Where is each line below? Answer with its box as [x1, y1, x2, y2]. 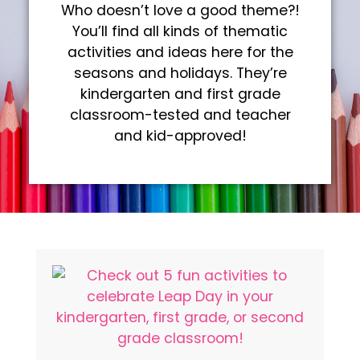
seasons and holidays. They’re [73, 63, 287, 83]
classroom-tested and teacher [69, 104, 291, 125]
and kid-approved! [113, 125, 247, 145]
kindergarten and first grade [80, 84, 280, 104]
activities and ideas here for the [67, 42, 293, 62]
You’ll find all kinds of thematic [72, 21, 288, 41]
